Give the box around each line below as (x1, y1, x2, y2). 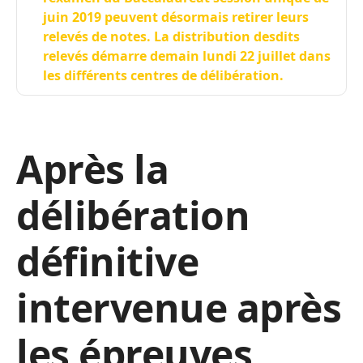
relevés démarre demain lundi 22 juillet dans (43, 47, 331, 65)
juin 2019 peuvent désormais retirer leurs (43, 8, 309, 26)
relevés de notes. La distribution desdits (43, 28, 300, 45)
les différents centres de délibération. (43, 66, 284, 84)
